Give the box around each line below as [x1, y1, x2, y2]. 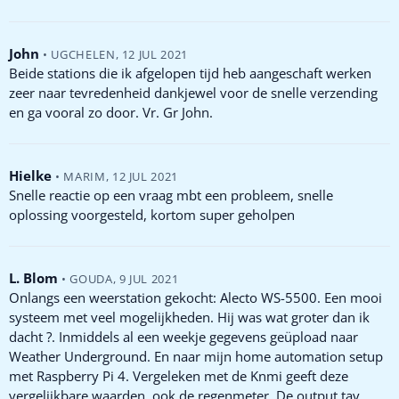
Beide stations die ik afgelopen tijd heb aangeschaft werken [9, 63, 371, 82]
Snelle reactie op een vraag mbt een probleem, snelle [9, 185, 333, 204]
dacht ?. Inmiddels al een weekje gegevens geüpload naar [9, 327, 358, 346]
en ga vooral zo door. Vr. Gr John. [9, 102, 213, 121]
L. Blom [9, 268, 58, 287]
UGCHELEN [51, 45, 116, 62]
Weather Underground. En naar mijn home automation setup [9, 346, 383, 365]
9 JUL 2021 [118, 270, 179, 287]
